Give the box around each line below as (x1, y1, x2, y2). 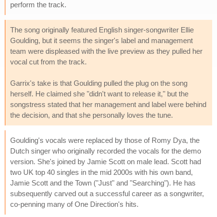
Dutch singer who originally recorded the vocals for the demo (10, 146, 201, 155)
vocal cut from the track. (10, 57, 87, 66)
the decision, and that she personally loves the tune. (10, 110, 173, 119)
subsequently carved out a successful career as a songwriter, (10, 189, 204, 198)
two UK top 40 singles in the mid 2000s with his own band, (10, 168, 193, 176)
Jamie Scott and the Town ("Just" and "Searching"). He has (10, 178, 196, 187)
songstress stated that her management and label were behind (10, 100, 206, 108)
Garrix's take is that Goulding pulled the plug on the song (10, 78, 187, 87)
